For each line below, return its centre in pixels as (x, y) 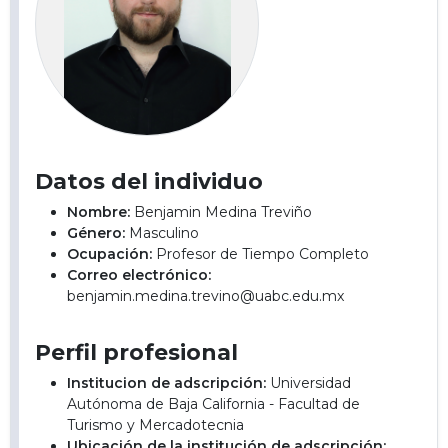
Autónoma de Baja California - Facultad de (214, 404)
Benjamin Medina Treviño (221, 212)
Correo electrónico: (139, 275)
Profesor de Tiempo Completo (261, 254)
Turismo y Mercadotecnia (156, 425)
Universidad (309, 383)
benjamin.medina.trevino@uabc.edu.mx (206, 296)
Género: (96, 233)
